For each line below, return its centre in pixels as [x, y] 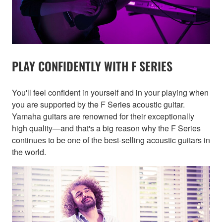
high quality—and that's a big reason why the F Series [106, 128]
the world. [29, 152]
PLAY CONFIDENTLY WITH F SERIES [92, 66]
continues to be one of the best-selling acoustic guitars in [111, 140]
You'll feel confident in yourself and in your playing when [110, 92]
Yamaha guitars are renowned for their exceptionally [103, 116]
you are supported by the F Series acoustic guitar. [98, 104]
